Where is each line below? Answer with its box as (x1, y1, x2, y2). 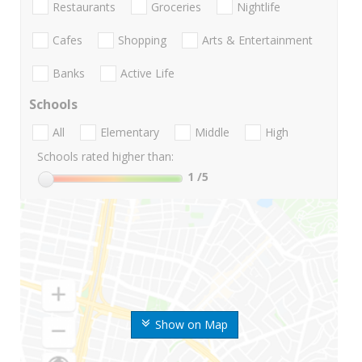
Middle (195, 124, 229, 141)
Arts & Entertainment (202, 32, 313, 48)
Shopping (118, 32, 166, 48)
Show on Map (154, 317, 228, 333)
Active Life (120, 65, 175, 82)
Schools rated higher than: (37, 149, 174, 165)
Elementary (100, 124, 159, 141)
